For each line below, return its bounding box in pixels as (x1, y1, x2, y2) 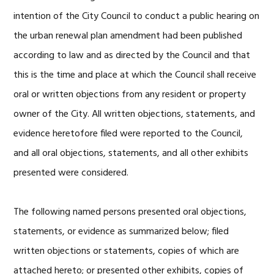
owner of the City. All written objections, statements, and (13, 106, 256, 122)
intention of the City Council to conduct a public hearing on (13, 9, 260, 24)
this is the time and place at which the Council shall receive (13, 67, 257, 83)
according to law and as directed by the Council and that (13, 48, 251, 64)
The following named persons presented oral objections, (13, 204, 247, 220)
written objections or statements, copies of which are (13, 243, 240, 259)
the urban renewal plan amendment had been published (13, 28, 243, 44)
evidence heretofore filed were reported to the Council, (13, 126, 243, 142)
